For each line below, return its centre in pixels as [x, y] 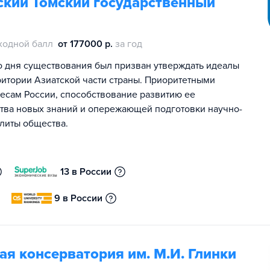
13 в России [86, 172]
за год [129, 44]
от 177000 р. [85, 44]
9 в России [79, 198]
